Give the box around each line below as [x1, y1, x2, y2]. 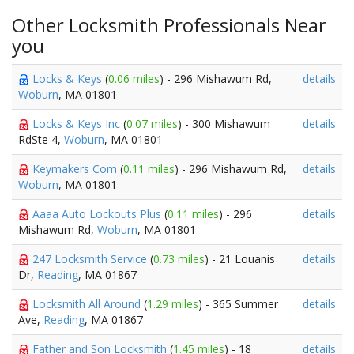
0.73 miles [153, 251, 205, 266]
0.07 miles [126, 116, 178, 131]
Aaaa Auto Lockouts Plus [32, 206, 164, 221]
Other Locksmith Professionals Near [12, 12, 326, 38]
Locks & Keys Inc [32, 116, 123, 131]
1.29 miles [147, 296, 198, 311]
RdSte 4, [18, 132, 64, 147]
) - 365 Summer [198, 296, 278, 311]
